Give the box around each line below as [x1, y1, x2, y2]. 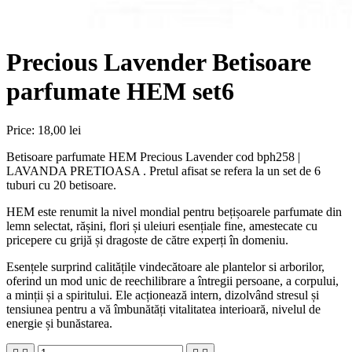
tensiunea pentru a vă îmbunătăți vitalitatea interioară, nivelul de [6, 302, 321, 316]
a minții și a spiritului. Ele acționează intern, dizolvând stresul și [6, 288, 319, 302]
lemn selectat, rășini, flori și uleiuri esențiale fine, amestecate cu [6, 218, 317, 233]
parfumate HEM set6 [6, 77, 234, 106]
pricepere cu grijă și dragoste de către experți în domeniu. [6, 233, 288, 247]
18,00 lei [38, 123, 81, 137]
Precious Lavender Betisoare [6, 48, 311, 77]
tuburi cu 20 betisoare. [6, 178, 116, 192]
